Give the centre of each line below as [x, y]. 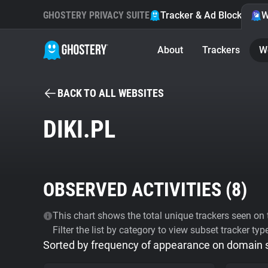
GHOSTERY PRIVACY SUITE [96, 15]
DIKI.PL [79, 130]
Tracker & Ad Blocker [205, 15]
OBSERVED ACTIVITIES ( [137, 190]
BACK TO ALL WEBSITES [111, 93]
